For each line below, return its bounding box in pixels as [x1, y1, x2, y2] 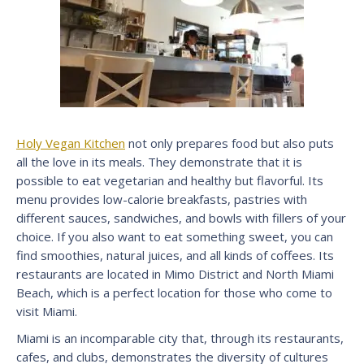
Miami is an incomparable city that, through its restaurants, [16, 329, 344, 346]
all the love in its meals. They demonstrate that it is [16, 153, 302, 170]
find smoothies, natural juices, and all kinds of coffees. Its [16, 246, 334, 263]
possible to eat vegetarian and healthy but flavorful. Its [16, 171, 323, 188]
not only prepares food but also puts [125, 134, 334, 151]
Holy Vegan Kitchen [16, 134, 125, 151]
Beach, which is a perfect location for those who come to [16, 284, 332, 301]
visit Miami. [16, 302, 77, 319]
